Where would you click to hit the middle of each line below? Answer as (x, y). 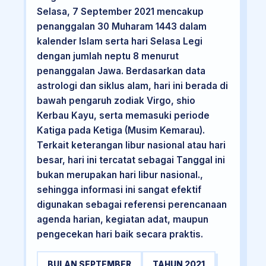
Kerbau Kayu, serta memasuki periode (123, 116)
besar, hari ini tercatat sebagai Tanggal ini (131, 160)
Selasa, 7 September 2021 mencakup (120, 12)
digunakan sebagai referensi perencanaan (132, 205)
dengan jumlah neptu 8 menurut (107, 56)
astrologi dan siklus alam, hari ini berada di (132, 86)
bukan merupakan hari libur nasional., (120, 175)
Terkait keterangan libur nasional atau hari (131, 145)
